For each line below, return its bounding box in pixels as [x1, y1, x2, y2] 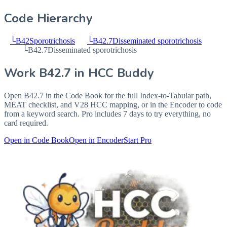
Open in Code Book [4, 135, 69, 144]
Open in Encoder [69, 135, 124, 144]
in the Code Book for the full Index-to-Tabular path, [44, 91, 211, 100]
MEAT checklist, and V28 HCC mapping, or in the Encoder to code [4, 100, 222, 109]
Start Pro [124, 135, 152, 144]
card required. [4, 118, 48, 127]
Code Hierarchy [4, 10, 93, 27]
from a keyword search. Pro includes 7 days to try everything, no [4, 109, 211, 118]
